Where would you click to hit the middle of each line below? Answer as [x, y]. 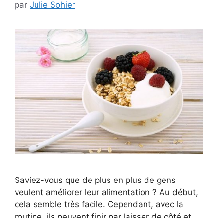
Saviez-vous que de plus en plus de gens [95, 180]
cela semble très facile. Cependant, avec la [99, 204]
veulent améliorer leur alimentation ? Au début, [106, 192]
